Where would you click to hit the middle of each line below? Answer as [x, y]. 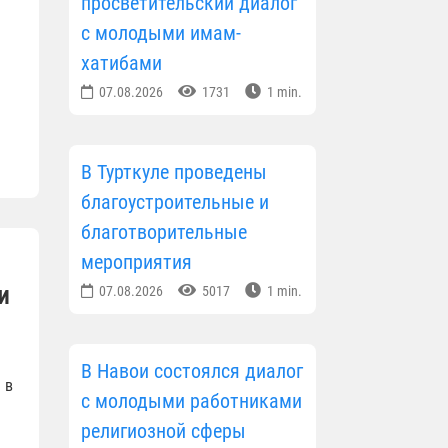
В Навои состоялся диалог [191, 370]
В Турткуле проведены [173, 171]
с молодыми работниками [191, 400]
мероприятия [136, 261]
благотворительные [163, 231]
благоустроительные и [174, 201]
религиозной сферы [163, 430]
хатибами [121, 62]
